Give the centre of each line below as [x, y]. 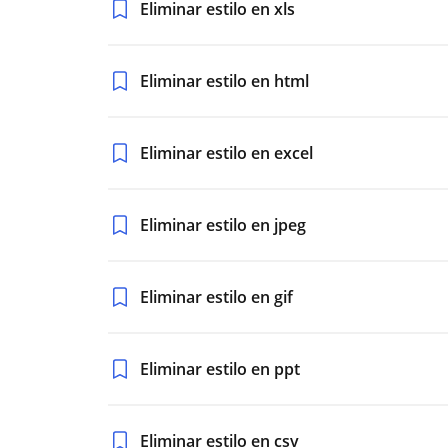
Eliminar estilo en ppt [220, 369]
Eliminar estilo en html [224, 81]
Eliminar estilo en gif [216, 297]
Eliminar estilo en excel [226, 153]
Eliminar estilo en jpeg [223, 225]
